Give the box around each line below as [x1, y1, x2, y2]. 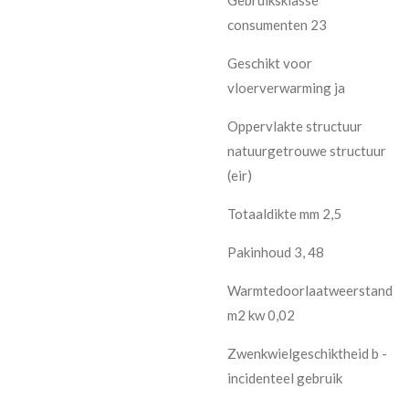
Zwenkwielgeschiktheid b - [227, 344, 387, 362]
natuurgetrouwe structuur [227, 142, 386, 159]
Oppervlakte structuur [227, 117, 362, 134]
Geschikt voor [227, 54, 312, 71]
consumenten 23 [227, 16, 327, 33]
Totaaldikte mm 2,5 [227, 204, 341, 222]
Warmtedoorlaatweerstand [227, 281, 393, 299]
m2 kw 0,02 [227, 306, 295, 323]
